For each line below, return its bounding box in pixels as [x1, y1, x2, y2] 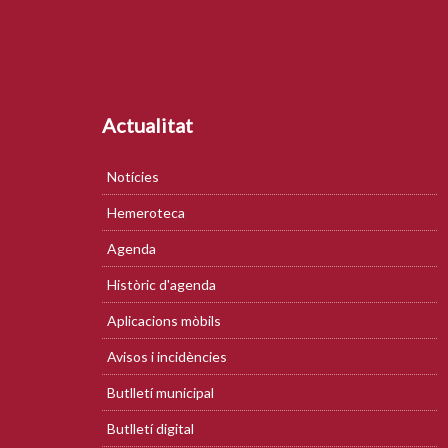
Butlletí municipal [107, 384, 214, 401]
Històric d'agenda [107, 276, 216, 293]
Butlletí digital [107, 420, 194, 437]
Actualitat [102, 113, 193, 137]
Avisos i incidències [107, 348, 227, 365]
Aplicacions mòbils [107, 312, 221, 329]
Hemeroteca [107, 204, 185, 221]
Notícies [107, 168, 159, 185]
